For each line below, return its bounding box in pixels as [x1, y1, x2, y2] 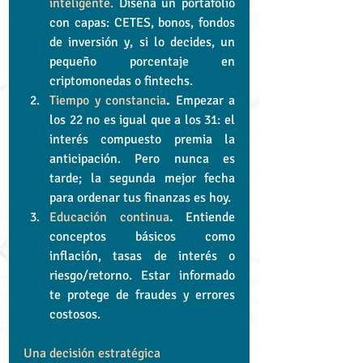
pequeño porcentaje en [49, 53, 235, 70]
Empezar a [170, 92, 235, 109]
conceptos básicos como [49, 228, 235, 245]
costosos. [49, 305, 100, 322]
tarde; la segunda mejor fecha [49, 169, 235, 186]
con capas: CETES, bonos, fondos [49, 14, 235, 31]
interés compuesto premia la [49, 130, 235, 147]
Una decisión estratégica [23, 344, 160, 361]
